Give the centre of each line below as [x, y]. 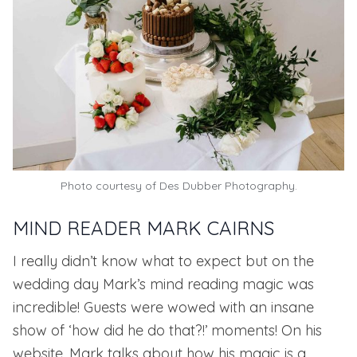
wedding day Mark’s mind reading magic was [163, 284]
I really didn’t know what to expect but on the [163, 261]
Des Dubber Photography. [228, 186]
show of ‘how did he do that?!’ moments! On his [167, 331]
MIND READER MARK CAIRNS [143, 228]
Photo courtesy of [110, 186]
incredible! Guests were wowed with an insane [163, 308]
